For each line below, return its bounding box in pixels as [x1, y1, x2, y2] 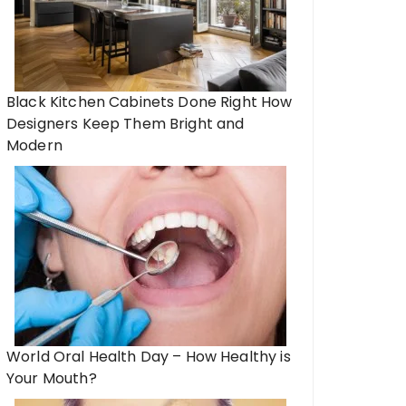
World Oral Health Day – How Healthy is [6, 346, 291, 367]
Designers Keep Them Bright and [6, 113, 245, 134]
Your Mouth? [6, 368, 97, 389]
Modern [6, 135, 63, 156]
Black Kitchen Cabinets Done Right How [6, 92, 293, 112]
